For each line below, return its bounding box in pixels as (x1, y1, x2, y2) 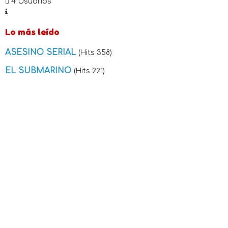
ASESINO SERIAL (5, 47, 78, 57)
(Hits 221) (74, 67, 105, 75)
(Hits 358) (78, 48, 112, 56)
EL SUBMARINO (5, 66, 74, 75)
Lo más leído (5, 26, 60, 37)
